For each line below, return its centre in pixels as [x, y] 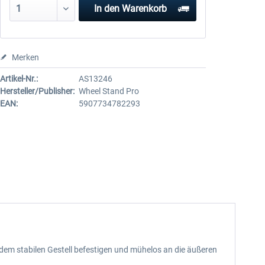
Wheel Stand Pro [109, 91]
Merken [25, 57]
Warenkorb [145, 9]
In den [107, 9]
